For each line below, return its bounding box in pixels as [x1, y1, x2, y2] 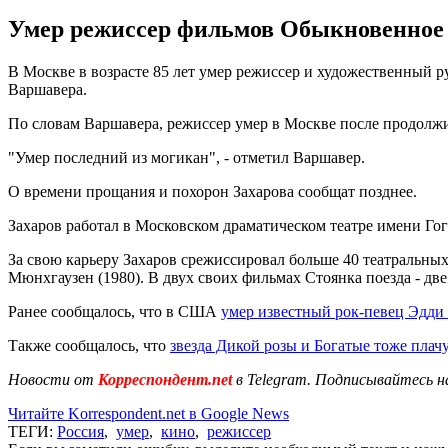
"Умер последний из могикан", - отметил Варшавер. [8, 148, 365, 166]
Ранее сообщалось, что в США [8, 302, 221, 320]
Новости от [8, 370, 94, 388]
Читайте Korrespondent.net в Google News [8, 404, 289, 422]
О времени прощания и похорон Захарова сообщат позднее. [8, 182, 417, 200]
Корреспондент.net [94, 370, 236, 388]
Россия [57, 422, 104, 440]
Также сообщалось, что [8, 336, 170, 354]
